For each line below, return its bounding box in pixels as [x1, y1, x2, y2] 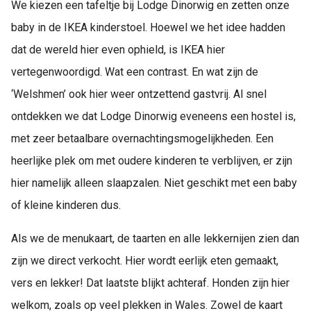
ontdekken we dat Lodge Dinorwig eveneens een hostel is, [11, 109, 296, 123]
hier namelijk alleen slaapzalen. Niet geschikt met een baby [11, 176, 297, 190]
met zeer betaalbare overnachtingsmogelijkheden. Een [11, 131, 274, 145]
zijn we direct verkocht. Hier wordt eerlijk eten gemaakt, [11, 253, 278, 267]
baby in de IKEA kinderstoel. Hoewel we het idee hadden [11, 20, 285, 34]
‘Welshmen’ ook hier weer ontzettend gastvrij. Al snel [11, 87, 267, 101]
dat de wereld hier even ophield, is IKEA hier [11, 42, 225, 56]
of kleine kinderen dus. [11, 198, 121, 212]
